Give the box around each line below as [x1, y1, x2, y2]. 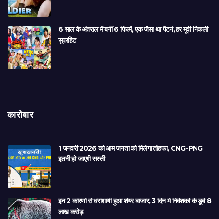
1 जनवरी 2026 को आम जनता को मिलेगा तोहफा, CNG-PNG [58, 144, 203, 153]
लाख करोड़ [58, 207, 83, 217]
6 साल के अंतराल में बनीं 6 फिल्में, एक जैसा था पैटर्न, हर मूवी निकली [58, 25, 208, 34]
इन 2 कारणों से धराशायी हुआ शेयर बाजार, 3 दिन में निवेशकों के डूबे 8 [58, 197, 211, 206]
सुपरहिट [58, 36, 76, 45]
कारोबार [7, 109, 34, 121]
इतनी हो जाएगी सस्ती [58, 154, 105, 164]
